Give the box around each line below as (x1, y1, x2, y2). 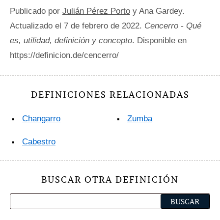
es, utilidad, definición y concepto (10, 35, 132, 45)
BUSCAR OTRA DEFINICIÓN (41, 174, 179, 186)
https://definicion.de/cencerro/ (10, 50, 119, 60)
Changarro (22, 113, 60, 123)
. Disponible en (132, 35, 187, 45)
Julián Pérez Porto (62, 6, 130, 16)
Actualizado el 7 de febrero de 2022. (10, 21, 144, 30)
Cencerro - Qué (144, 21, 201, 30)
